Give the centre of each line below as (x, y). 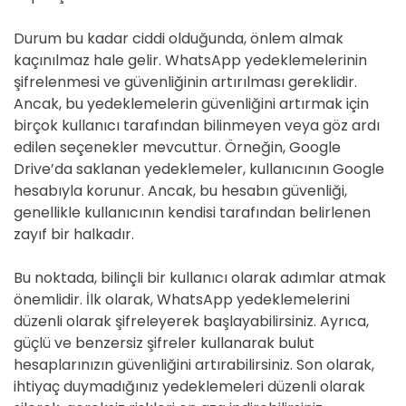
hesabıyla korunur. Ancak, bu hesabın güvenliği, (180, 191)
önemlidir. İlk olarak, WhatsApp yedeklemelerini (182, 300)
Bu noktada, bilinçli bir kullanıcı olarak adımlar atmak (200, 278)
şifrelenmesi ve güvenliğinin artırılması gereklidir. (185, 82)
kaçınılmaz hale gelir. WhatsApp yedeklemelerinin (190, 60)
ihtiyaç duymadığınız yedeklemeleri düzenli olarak (189, 387)
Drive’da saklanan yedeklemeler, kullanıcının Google (199, 169)
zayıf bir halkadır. (74, 234)
